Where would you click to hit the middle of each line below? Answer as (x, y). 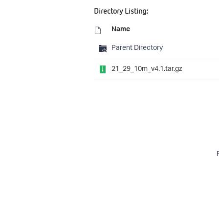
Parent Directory (137, 48)
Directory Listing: (121, 11)
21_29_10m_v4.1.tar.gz (147, 69)
